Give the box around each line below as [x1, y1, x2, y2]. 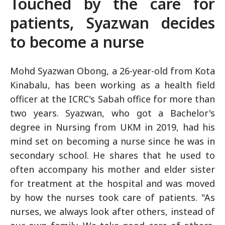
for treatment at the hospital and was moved [10, 177, 215, 189]
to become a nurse [10, 31, 144, 52]
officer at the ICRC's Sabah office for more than [10, 92, 215, 105]
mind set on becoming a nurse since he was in [10, 135, 215, 147]
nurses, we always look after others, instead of [10, 205, 215, 217]
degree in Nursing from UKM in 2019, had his [10, 121, 215, 133]
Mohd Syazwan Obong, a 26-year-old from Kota [10, 64, 215, 77]
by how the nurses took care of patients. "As [10, 191, 215, 203]
